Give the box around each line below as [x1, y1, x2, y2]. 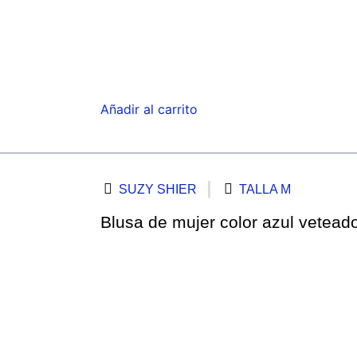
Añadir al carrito [100, 100, 198, 117]
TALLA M [239, 182, 292, 196]
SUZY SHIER [119, 182, 198, 196]
